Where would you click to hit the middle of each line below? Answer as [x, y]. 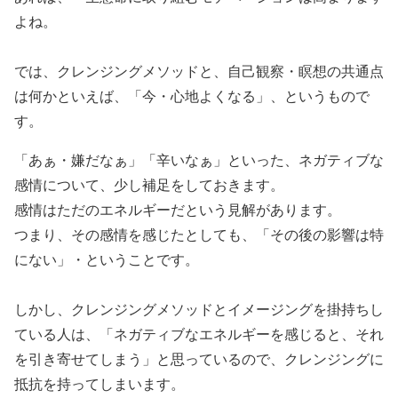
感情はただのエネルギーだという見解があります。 [178, 209]
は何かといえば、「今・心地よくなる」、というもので [192, 96]
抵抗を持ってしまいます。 [99, 383]
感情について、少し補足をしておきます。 [149, 184]
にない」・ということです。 [107, 259]
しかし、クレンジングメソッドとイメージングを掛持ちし [199, 309]
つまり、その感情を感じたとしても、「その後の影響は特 [199, 234]
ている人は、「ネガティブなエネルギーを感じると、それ [199, 334]
